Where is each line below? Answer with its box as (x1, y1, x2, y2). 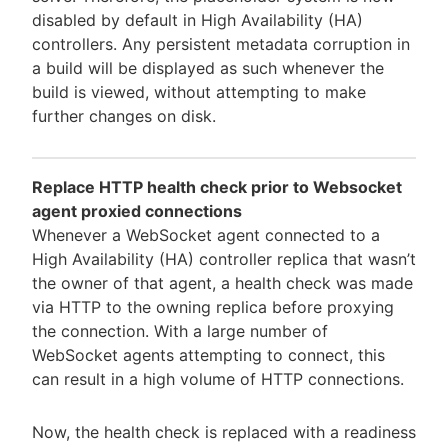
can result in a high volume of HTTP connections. (32, 369, 404, 390)
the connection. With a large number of (32, 321, 328, 342)
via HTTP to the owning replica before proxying (32, 297, 394, 318)
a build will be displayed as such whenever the (32, 58, 384, 79)
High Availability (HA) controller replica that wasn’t (32, 249, 416, 270)
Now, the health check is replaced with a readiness (32, 421, 416, 442)
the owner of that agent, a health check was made (32, 273, 413, 294)
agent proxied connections (32, 201, 242, 222)
